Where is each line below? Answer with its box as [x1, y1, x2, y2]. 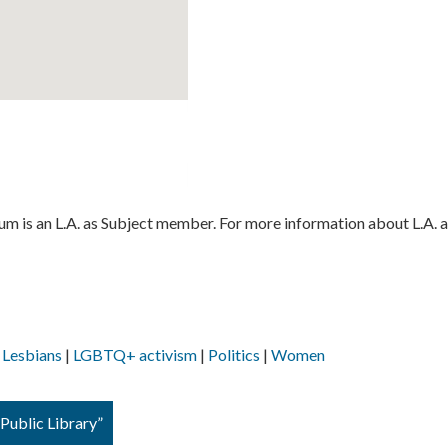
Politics [208, 345, 260, 364]
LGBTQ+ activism [73, 345, 197, 364]
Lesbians [2, 345, 62, 364]
